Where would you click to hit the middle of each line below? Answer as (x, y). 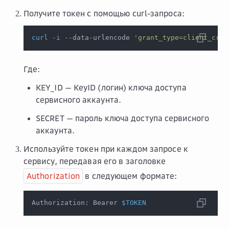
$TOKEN (134, 203)
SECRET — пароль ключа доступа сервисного (123, 118)
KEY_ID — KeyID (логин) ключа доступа (111, 87)
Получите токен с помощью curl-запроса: (104, 13)
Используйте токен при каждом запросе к (106, 149)
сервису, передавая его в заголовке (95, 161)
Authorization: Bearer (77, 203)
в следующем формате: (130, 176)
